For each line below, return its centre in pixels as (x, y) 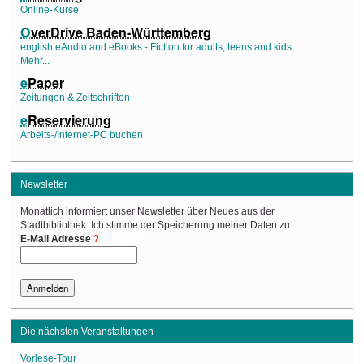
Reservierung (70, 120)
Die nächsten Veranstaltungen (87, 331)
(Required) (126, 239)
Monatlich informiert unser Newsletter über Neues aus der (148, 212)
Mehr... (35, 61)
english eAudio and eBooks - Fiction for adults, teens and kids (156, 47)
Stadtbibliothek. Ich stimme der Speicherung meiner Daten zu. (157, 225)
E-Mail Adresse (56, 239)
